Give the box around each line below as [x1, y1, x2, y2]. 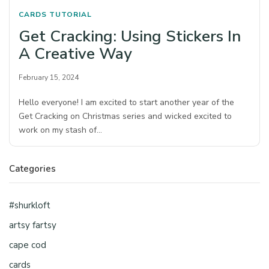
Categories [9, 163, 56, 175]
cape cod [9, 239, 46, 252]
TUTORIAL [49, 10, 92, 20]
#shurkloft [9, 199, 50, 212]
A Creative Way [19, 43, 132, 65]
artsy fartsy [9, 219, 56, 232]
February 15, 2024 [19, 73, 79, 83]
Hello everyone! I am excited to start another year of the [19, 97, 235, 109]
